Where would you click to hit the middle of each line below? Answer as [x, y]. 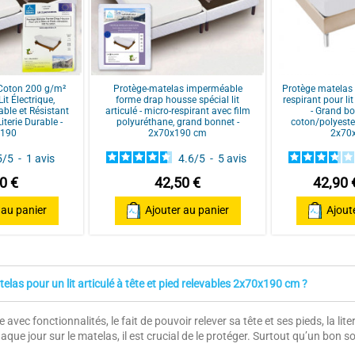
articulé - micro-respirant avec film [177, 111]
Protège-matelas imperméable [177, 89]
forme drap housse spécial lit [177, 100]
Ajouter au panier [187, 210]
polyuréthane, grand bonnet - [177, 122]
